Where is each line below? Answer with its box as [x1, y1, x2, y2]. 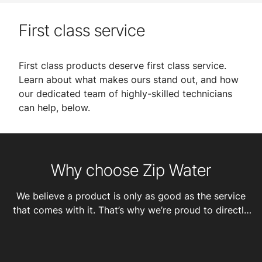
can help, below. [19, 102, 93, 113]
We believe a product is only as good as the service [16, 190, 246, 202]
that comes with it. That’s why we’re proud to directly [13, 204, 249, 216]
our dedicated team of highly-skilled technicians [19, 88, 232, 99]
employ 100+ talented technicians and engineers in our [9, 218, 253, 230]
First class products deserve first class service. [19, 60, 226, 71]
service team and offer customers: [55, 232, 207, 244]
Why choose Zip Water [51, 160, 211, 180]
